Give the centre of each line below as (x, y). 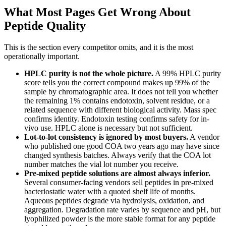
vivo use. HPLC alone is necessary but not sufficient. (108, 128)
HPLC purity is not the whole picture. (89, 73)
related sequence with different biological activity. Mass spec (120, 109)
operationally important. (42, 56)
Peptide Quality (45, 25)
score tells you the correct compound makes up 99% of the (117, 82)
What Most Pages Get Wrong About (97, 12)
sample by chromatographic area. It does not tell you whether (121, 91)
